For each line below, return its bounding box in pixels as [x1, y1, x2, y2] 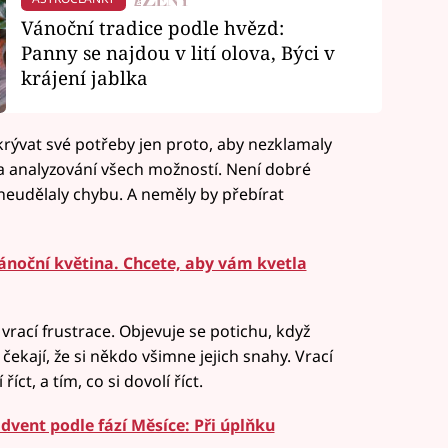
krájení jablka [20, 64, 148, 90]
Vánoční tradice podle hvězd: [20, 14, 284, 40]
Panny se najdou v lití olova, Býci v [20, 39, 335, 65]
